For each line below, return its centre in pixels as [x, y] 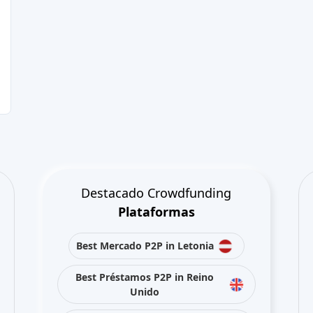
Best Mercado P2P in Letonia [145, 246]
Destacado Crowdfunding [156, 193]
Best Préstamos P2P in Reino [145, 277]
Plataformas [156, 212]
